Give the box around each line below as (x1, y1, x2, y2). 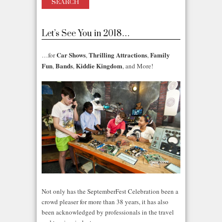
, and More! (122, 61, 153, 71)
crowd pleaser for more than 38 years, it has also (42, 197, 168, 206)
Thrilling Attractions (89, 50, 147, 60)
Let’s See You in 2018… (42, 28, 130, 40)
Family (150, 50, 170, 60)
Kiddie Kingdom (76, 61, 122, 71)
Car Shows (56, 50, 86, 60)
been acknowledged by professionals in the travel (42, 207, 174, 217)
